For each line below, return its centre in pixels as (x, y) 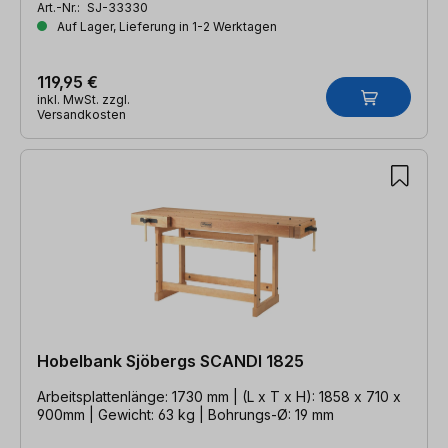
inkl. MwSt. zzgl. (83, 99)
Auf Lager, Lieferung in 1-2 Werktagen (165, 26)
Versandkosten (81, 114)
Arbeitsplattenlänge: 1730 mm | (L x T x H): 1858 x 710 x (139, 396)
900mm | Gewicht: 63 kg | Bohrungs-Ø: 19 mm (185, 414)
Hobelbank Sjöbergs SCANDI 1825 (170, 360)
